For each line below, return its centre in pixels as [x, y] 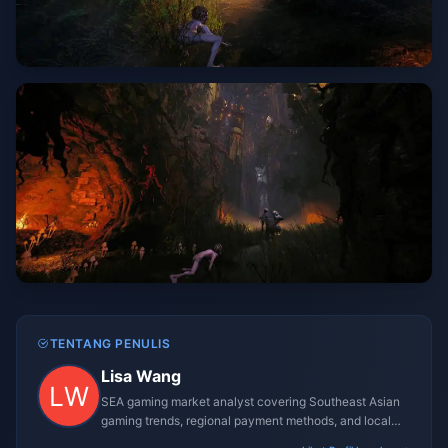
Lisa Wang [141, 376]
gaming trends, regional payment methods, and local [246, 420]
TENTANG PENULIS [110, 343]
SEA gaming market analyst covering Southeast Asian [250, 401]
